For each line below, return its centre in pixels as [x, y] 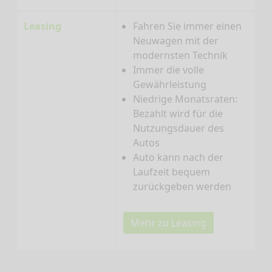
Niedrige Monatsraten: [185, 99]
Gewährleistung [170, 85]
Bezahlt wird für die [178, 114]
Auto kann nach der [178, 158]
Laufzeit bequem [172, 172]
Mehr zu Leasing [168, 223]
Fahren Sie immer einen [187, 26]
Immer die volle [168, 70]
